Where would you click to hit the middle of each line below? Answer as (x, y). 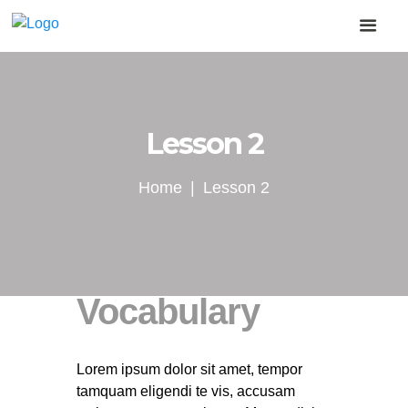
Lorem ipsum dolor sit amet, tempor (189, 369)
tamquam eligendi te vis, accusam (186, 391)
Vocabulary (168, 311)
